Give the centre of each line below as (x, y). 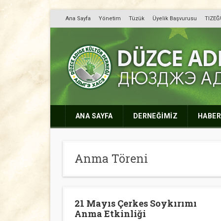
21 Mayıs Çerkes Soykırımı (136, 203)
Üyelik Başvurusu (175, 18)
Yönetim (110, 18)
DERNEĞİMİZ (155, 116)
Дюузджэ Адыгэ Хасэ (97, 103)
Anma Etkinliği (110, 214)
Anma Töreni (111, 158)
